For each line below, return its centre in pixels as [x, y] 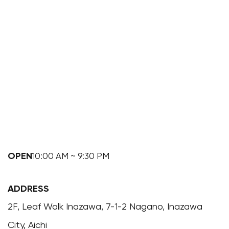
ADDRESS [28, 189]
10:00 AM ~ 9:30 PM [71, 156]
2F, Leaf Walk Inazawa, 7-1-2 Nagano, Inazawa [105, 207]
